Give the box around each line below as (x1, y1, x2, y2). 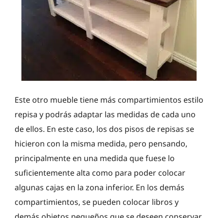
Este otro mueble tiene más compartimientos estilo (15, 94, 203, 105)
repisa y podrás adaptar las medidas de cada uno (15, 109, 196, 120)
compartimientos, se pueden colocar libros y (15, 196, 179, 207)
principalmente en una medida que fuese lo (15, 152, 175, 163)
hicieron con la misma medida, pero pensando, (15, 138, 187, 149)
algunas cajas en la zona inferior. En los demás (15, 182, 184, 193)
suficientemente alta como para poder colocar (15, 167, 185, 178)
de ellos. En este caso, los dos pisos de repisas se (15, 123, 194, 134)
